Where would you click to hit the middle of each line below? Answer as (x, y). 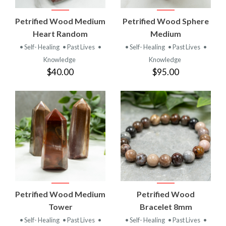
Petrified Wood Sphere (166, 21)
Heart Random (60, 33)
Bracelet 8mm (166, 206)
